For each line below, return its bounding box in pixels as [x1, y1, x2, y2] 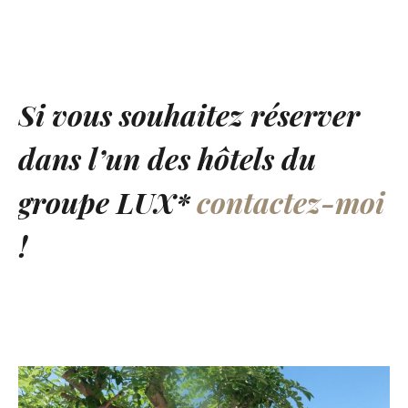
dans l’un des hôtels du [18, 138, 316, 178]
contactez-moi [197, 181, 384, 221]
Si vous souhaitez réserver [18, 94, 360, 134]
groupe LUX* [18, 181, 197, 221]
